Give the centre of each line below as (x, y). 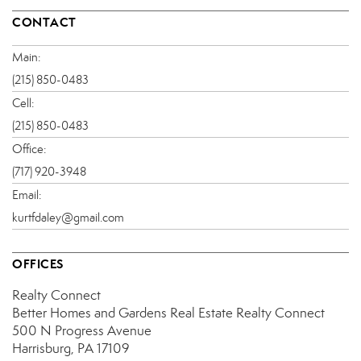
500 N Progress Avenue (82, 331)
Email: (27, 195)
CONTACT (44, 22)
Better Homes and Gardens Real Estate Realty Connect (168, 313)
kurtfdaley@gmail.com (68, 218)
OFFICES (38, 264)
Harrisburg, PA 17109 (71, 349)
